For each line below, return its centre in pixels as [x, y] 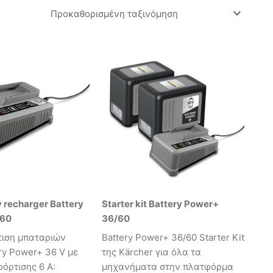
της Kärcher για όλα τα [151, 252]
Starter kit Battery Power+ [160, 204]
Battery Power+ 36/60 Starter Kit [173, 238]
